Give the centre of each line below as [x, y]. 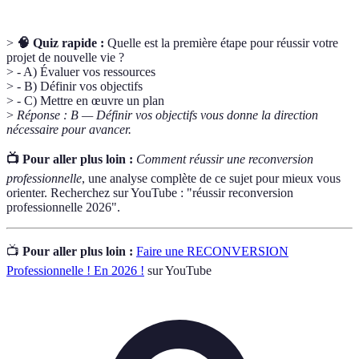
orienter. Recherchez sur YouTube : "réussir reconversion [150, 193]
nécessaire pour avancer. [69, 130]
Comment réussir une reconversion [225, 159]
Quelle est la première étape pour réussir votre [221, 43]
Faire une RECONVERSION [212, 252]
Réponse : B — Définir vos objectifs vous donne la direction [167, 115]
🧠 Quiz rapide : [61, 43]
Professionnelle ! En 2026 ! [75, 271]
